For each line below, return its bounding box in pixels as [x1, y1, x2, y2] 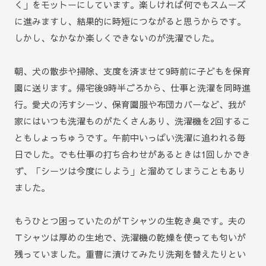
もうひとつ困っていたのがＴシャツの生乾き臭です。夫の [14, 214, 246, 227]
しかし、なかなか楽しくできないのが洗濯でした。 [14, 31, 219, 44]
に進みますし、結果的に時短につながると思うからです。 [14, 14, 246, 27]
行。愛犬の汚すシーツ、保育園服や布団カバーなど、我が [14, 97, 246, 110]
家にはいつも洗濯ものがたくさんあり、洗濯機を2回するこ [14, 114, 251, 127]
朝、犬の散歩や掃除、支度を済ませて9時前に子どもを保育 [14, 64, 251, 77]
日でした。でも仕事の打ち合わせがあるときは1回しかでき [14, 147, 251, 160]
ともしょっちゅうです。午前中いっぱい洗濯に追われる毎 [14, 131, 246, 144]
